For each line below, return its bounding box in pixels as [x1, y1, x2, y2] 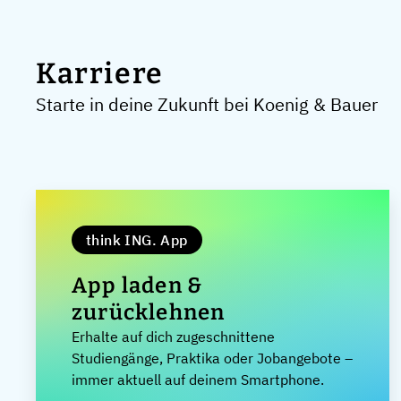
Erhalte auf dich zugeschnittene [72, 328, 275, 346]
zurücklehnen [72, 300, 226, 325]
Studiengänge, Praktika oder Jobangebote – [72, 349, 353, 367]
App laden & [72, 273, 203, 298]
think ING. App [86, 231, 188, 249]
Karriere [36, 56, 164, 90]
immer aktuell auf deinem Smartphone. [72, 371, 324, 388]
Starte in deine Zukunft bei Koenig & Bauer [36, 92, 378, 116]
